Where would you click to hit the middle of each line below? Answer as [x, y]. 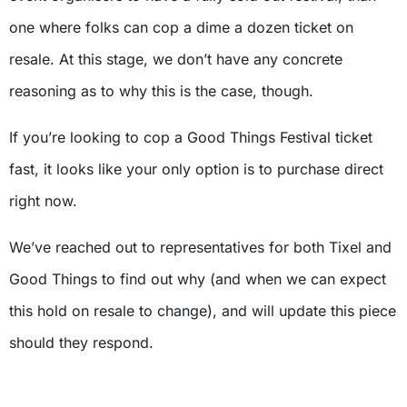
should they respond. [81, 343]
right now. [43, 201]
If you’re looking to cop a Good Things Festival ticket [191, 138]
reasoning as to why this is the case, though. [161, 91]
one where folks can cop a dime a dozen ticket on [181, 28]
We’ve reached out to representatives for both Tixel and [200, 248]
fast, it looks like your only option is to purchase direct [196, 169]
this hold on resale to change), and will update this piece [203, 311]
